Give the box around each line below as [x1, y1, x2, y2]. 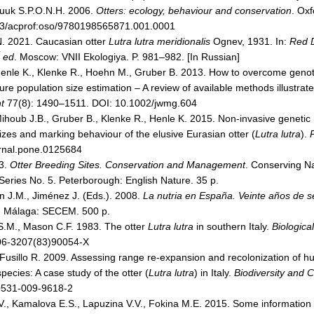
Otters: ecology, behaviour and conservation [96, 5, 292, 16]
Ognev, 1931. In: [210, 36, 289, 47]
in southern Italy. [193, 221, 272, 232]
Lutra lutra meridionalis [109, 36, 210, 47]
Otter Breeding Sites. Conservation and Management [10, 159, 245, 170]
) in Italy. [194, 267, 234, 278]
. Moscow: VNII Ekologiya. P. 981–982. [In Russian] [14, 51, 240, 62]
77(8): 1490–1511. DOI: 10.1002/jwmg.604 [4, 97, 197, 109]
